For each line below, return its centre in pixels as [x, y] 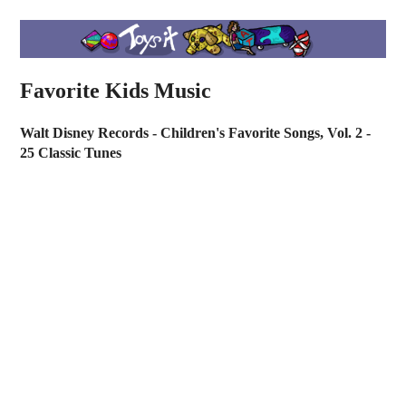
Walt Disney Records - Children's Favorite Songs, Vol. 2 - [196, 133]
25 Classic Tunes [71, 153]
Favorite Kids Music [116, 90]
